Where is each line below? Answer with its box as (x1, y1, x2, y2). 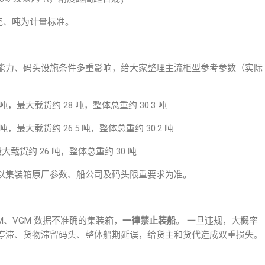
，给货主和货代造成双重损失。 (138, 230, 263, 240)
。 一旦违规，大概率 (176, 215, 258, 226)
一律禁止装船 (122, 215, 176, 226)
